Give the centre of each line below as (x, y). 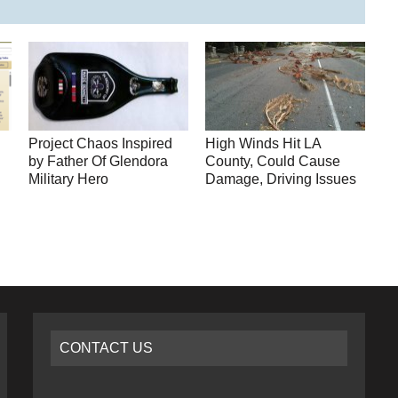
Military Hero (69, 179)
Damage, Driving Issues (281, 179)
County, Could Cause (273, 162)
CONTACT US (107, 348)
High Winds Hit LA (263, 144)
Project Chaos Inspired (101, 144)
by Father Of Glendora (99, 162)
